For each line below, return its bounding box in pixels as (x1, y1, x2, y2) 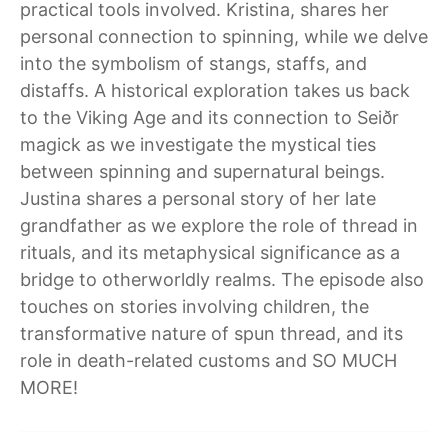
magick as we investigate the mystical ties (20, 134, 376, 155)
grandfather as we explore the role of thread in (20, 215, 418, 236)
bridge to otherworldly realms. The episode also (20, 269, 424, 290)
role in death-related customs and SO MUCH (20, 350, 397, 371)
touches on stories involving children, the (20, 296, 369, 317)
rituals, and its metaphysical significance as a (20, 242, 400, 263)
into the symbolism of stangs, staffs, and (20, 53, 367, 74)
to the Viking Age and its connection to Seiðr (20, 107, 399, 128)
